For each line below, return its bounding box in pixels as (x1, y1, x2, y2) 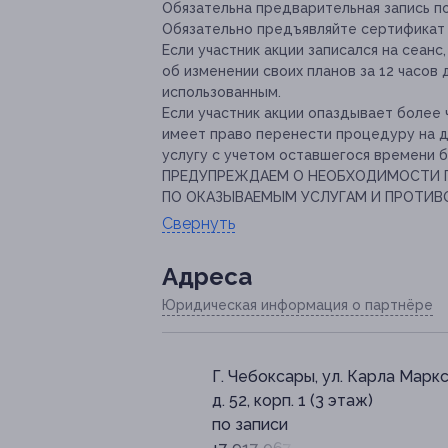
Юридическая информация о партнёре (162, 297, 433, 314)
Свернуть (162, 214, 235, 234)
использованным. (162, 84, 281, 101)
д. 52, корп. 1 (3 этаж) (212, 391, 373, 411)
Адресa (162, 262, 252, 292)
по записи (212, 415, 288, 435)
